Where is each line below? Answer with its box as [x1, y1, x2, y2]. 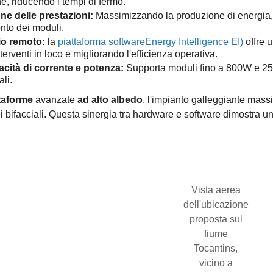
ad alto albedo [77, 94, 143, 105]
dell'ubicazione [183, 199, 249, 210]
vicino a [199, 257, 233, 268]
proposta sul [189, 213, 243, 224]
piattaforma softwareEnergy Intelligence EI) [57, 36, 243, 47]
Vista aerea [191, 184, 241, 195]
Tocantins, [194, 243, 238, 253]
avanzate [32, 94, 77, 105]
